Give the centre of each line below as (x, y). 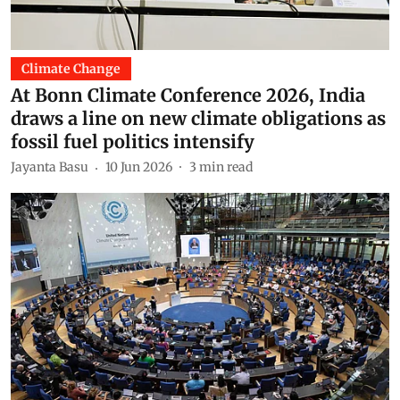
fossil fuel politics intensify (133, 141)
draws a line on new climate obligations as (198, 118)
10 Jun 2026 (139, 167)
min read (226, 167)
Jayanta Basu (50, 167)
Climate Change (71, 68)
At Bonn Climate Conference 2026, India (188, 95)
